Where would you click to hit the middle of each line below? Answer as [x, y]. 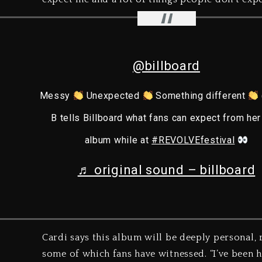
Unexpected [113, 96]
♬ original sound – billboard [166, 170]
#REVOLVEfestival [193, 140]
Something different [201, 96]
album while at [118, 140]
